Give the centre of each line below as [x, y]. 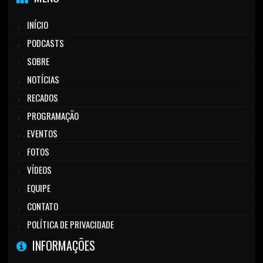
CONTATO [43, 206]
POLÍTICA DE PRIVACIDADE [71, 224]
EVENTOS [43, 133]
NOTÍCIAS [43, 79]
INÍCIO [38, 24]
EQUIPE [39, 188]
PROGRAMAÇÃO [53, 115]
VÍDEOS [40, 169]
